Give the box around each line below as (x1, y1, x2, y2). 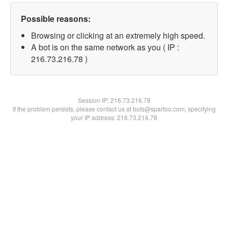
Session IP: (77, 96, 110, 104)
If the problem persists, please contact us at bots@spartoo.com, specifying (12, 104, 216, 113)
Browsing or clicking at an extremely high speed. (31, 30, 205, 41)
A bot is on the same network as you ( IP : (31, 41, 179, 53)
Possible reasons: (21, 13, 91, 24)
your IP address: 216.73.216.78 (71, 113, 157, 122)
